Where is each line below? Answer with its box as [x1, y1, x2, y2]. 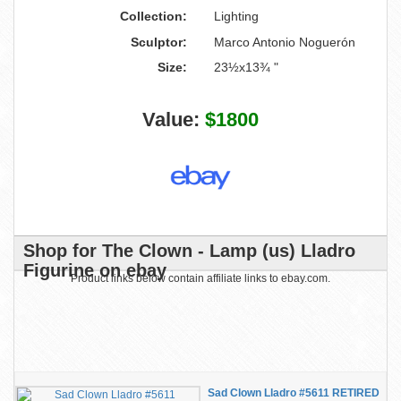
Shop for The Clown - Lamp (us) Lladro [23, 241, 355, 260]
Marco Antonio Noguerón [214, 35, 355, 49]
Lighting [214, 9, 259, 23]
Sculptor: [131, 35, 187, 49]
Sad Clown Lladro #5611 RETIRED [207, 387, 380, 399]
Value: [142, 108, 205, 131]
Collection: [120, 9, 187, 23]
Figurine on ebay [23, 260, 166, 280]
